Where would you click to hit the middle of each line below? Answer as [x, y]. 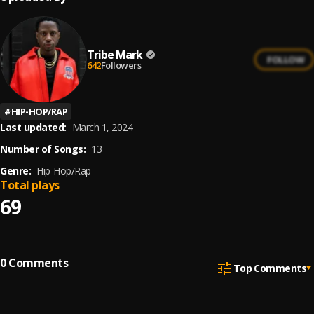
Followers [121, 65]
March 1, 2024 [102, 127]
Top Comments [269, 268]
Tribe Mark [115, 54]
